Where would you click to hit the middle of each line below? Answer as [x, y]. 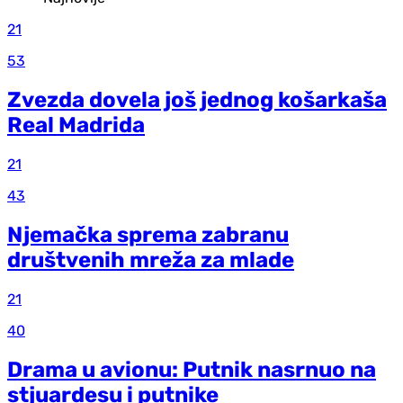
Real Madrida [76, 125]
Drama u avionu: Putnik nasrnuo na [192, 369]
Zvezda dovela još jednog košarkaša [197, 99]
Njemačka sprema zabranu [148, 234]
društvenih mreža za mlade [151, 260]
